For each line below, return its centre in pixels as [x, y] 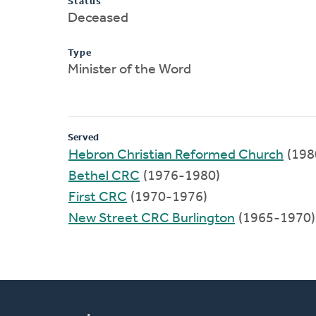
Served [83, 138]
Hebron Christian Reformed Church [176, 155]
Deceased [98, 18]
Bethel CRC [104, 176]
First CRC [98, 197]
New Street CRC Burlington [152, 218]
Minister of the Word [129, 69]
